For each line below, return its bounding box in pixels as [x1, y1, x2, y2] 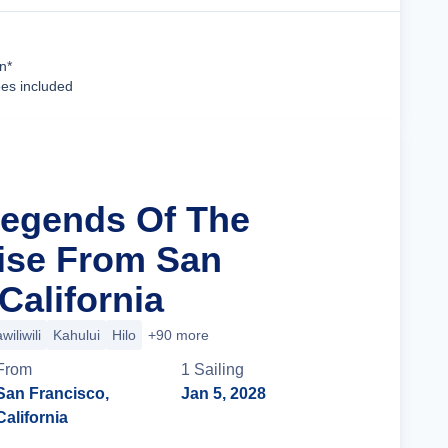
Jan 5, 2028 [181, 385, 267, 402]
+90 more [148, 327, 209, 343]
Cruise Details [242, 57, 348, 74]
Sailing [194, 361, 245, 378]
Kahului [53, 327, 100, 343]
